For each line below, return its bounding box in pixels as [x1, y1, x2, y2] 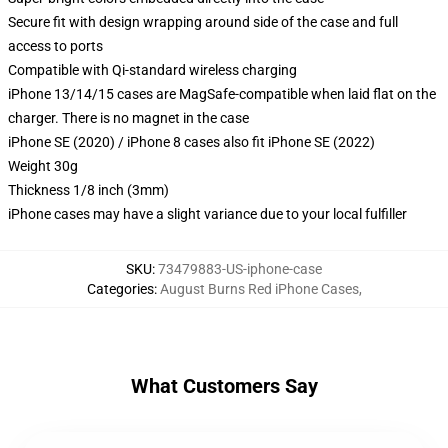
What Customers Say [130, 374, 318, 398]
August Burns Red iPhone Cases [159, 281, 359, 297]
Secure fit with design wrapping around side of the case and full [8, 14, 398, 30]
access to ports [8, 38, 103, 54]
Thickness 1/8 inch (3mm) [8, 182, 169, 198]
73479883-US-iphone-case [158, 261, 322, 277]
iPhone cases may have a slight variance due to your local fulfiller [8, 206, 407, 222]
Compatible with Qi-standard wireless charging [8, 62, 297, 78]
